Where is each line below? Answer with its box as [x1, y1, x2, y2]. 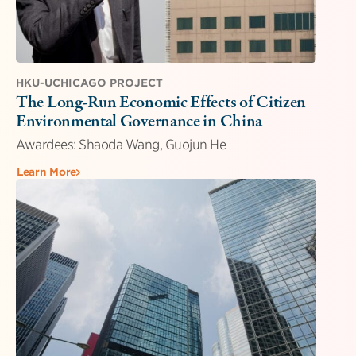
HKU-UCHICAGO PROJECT [16, 76, 163, 89]
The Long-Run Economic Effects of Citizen [16, 90, 306, 114]
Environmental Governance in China [16, 109, 263, 133]
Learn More [17, 165, 76, 178]
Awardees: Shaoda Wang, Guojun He [16, 136, 226, 153]
